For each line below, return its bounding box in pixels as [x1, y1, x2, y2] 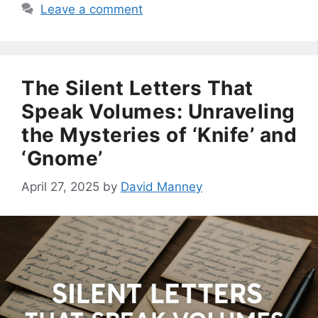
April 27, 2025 [21, 180, 99, 194]
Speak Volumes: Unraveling [21, 99, 295, 124]
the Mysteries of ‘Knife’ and [21, 122, 297, 147]
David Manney [121, 180, 202, 194]
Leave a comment [40, 1, 143, 16]
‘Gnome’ [21, 146, 103, 170]
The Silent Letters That [21, 75, 253, 100]
